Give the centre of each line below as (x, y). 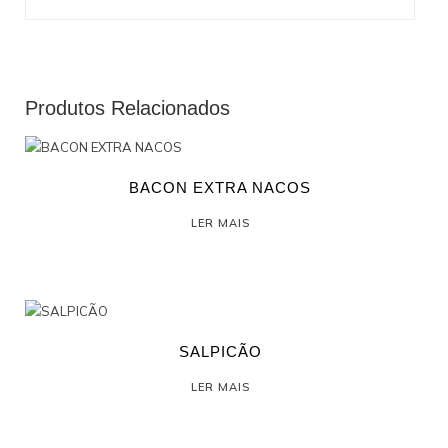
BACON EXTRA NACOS (220, 188)
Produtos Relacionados (127, 108)
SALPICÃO (220, 352)
